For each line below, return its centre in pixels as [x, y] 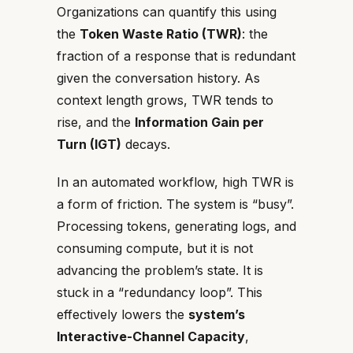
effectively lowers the [123, 314]
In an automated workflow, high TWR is [175, 182]
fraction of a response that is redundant [176, 56]
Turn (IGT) [89, 144]
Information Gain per [199, 122]
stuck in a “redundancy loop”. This [160, 292]
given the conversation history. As [158, 78]
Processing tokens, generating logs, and [176, 226]
